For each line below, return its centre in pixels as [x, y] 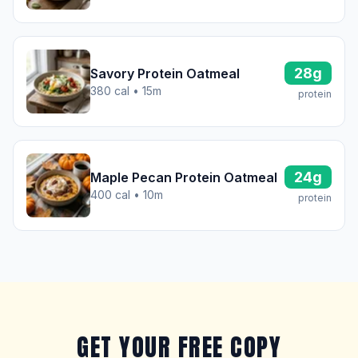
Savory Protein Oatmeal [165, 74]
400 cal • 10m [127, 195]
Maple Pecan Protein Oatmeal [184, 177]
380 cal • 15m [126, 91]
